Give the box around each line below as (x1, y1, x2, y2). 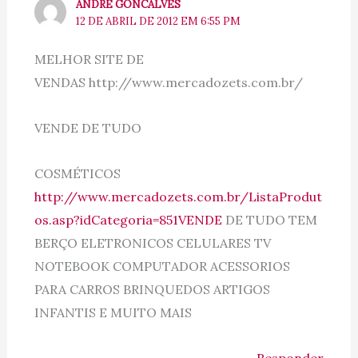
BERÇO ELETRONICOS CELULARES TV (34, 235, 271, 252)
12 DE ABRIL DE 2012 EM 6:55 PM (76, 14, 241, 28)
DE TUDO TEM (221, 212, 317, 229)
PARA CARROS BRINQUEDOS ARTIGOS (34, 281, 270, 298)
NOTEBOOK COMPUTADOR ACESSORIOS (34, 258, 290, 275)
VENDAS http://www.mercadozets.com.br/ (34, 74, 306, 91)
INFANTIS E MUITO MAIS (34, 304, 192, 321)
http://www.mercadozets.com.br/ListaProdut (34, 189, 322, 205)
